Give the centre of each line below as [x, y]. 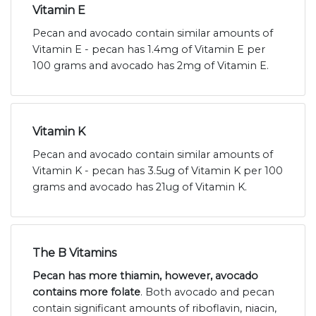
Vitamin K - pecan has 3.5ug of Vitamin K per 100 [158, 171]
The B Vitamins [74, 253]
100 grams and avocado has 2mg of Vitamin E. [151, 66]
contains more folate [86, 292]
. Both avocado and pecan [207, 292]
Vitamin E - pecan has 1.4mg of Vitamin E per [149, 50]
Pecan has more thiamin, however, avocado [145, 276]
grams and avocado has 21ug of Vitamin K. [140, 187]
